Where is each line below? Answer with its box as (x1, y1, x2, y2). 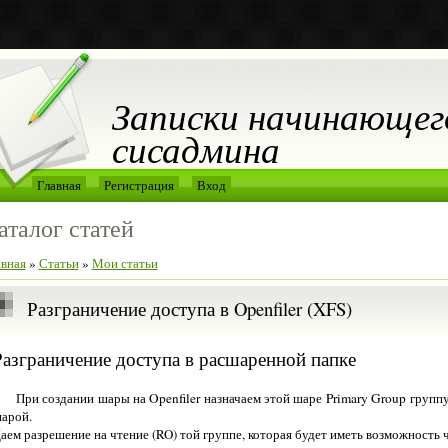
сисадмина (111, 123, 280, 173)
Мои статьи (91, 254, 158, 272)
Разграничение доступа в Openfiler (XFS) (26, 296, 352, 322)
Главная (36, 176, 81, 194)
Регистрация (103, 176, 174, 194)
